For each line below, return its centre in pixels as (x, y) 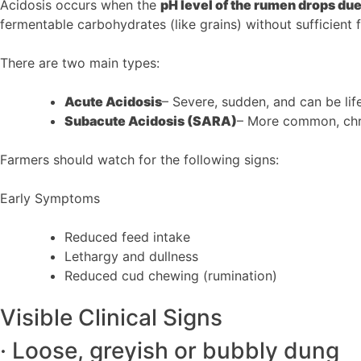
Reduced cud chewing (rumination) (171, 275)
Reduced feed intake (127, 237)
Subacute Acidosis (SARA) (151, 120)
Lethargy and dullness (131, 256)
